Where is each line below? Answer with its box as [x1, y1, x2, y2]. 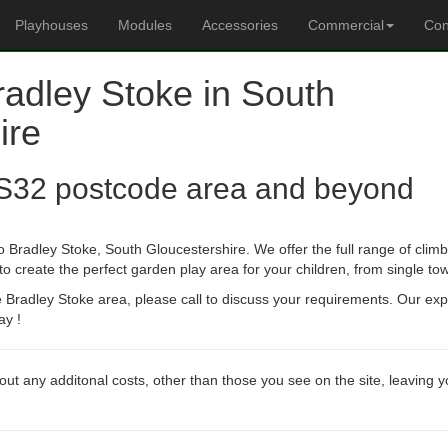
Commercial [308, 17, 384, 33]
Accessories [202, 17, 278, 33]
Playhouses [15, 17, 88, 33]
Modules [118, 17, 172, 33]
